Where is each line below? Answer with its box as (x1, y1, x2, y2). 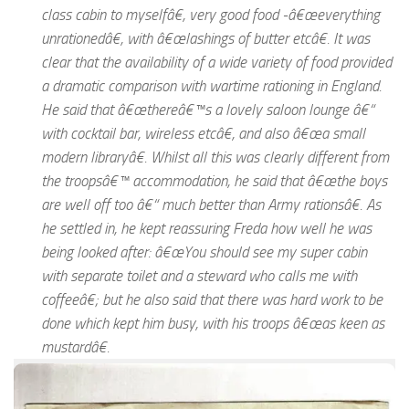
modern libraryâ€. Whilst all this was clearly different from (41, 147, 389, 166)
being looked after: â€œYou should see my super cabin (41, 242, 367, 261)
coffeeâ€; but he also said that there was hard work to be (41, 289, 383, 309)
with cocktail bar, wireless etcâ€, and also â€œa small (41, 123, 365, 142)
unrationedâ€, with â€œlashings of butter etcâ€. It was (41, 28, 370, 47)
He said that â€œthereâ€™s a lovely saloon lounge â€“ (41, 100, 374, 119)
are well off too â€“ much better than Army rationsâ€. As (41, 194, 381, 214)
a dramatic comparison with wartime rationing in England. (41, 76, 382, 95)
